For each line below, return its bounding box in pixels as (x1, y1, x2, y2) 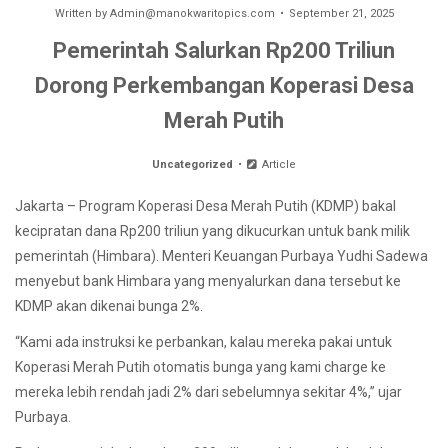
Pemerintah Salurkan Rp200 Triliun (53, 37, 395, 63)
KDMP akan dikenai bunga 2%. (15, 297, 203, 314)
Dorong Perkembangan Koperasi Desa (34, 72, 414, 98)
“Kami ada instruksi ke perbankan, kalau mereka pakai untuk (15, 333, 392, 350)
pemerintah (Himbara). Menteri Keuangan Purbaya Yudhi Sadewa (15, 247, 428, 264)
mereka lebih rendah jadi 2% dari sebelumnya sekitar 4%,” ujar (15, 383, 402, 400)
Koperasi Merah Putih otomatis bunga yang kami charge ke (15, 358, 386, 375)
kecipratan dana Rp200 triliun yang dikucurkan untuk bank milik (15, 222, 410, 239)
